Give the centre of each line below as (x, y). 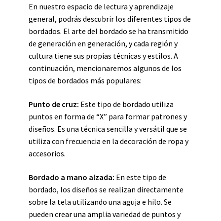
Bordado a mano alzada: (72, 177)
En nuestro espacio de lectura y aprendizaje (101, 6)
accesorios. (47, 153)
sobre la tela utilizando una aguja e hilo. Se (100, 202)
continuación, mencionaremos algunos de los (105, 68)
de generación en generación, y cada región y (103, 43)
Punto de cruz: (54, 104)
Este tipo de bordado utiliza (126, 104)
